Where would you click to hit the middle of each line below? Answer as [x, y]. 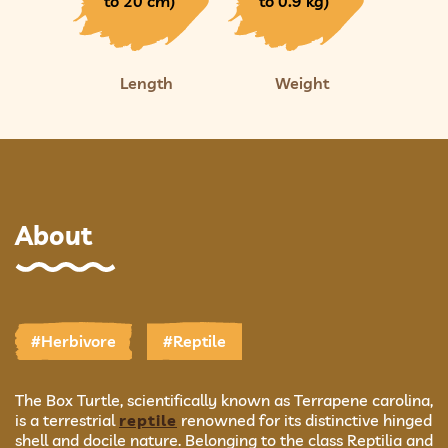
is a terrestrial [67, 420]
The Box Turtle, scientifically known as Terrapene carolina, [224, 400]
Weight [301, 83]
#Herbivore [73, 341]
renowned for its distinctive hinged [304, 420]
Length [146, 83]
